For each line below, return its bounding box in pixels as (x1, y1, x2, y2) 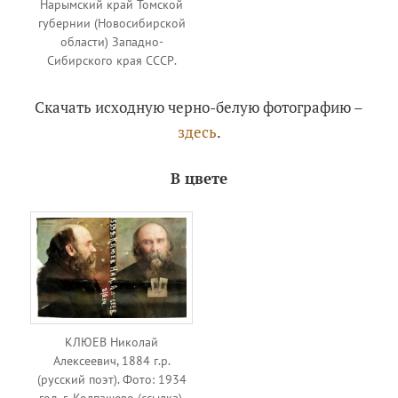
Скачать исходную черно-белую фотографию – (35, 96, 363, 117)
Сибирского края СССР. (46, 52, 177, 69)
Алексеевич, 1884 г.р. (52, 352, 171, 369)
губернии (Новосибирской (37, 15, 186, 32)
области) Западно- (60, 34, 163, 51)
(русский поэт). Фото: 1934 (36, 370, 187, 387)
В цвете (171, 167, 227, 188)
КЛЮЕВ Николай (65, 333, 159, 350)
